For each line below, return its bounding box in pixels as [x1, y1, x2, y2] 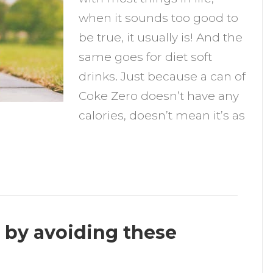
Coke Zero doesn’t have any [79, 89, 239, 103]
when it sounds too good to [79, 11, 239, 25]
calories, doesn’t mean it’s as [79, 108, 246, 122]
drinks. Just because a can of [79, 69, 246, 83]
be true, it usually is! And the [79, 30, 243, 44]
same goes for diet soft [79, 50, 213, 64]
